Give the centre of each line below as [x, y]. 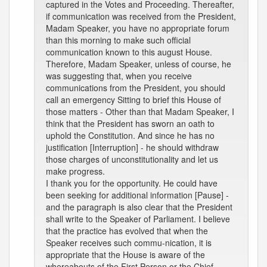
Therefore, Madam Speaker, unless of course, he [139, 64]
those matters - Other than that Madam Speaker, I [140, 111]
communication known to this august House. [129, 52]
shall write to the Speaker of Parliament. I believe [138, 219]
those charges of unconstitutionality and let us [132, 159]
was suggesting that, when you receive [119, 76]
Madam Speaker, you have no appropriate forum [138, 28]
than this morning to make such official [118, 40]
